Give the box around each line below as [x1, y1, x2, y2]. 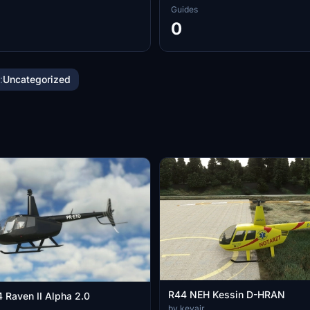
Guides [171, 4, 198, 15]
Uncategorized [3, 73, 71, 85]
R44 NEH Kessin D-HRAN [168, 289, 285, 301]
